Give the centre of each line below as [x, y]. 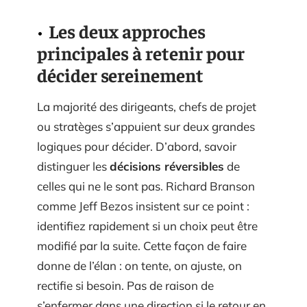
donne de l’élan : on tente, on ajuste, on [139, 265]
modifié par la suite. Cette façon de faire [142, 245]
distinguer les [73, 166]
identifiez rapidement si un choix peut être [147, 225]
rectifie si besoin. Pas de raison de [125, 285]
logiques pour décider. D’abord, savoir [137, 146]
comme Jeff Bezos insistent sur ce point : [143, 206]
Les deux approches [127, 30]
